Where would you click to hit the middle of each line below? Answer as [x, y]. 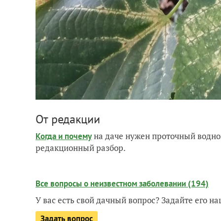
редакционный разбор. [81, 147]
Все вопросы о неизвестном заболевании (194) [122, 183]
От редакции [68, 119]
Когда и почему [64, 136]
